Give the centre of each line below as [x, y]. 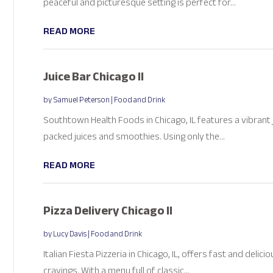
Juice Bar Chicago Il [93, 76]
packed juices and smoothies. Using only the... [134, 136]
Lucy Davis [69, 234]
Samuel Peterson [81, 100]
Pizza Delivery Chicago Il [108, 210]
